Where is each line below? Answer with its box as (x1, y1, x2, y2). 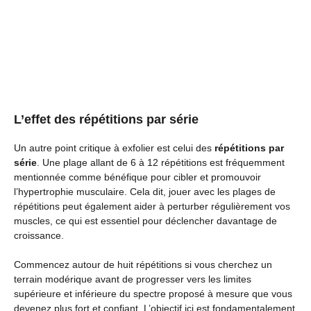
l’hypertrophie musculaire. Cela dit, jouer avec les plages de (14, 185, 276, 197)
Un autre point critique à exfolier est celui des (14, 142, 215, 153)
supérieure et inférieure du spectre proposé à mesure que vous (14, 287, 292, 299)
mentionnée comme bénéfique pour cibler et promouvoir (14, 171, 261, 183)
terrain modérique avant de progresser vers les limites (14, 273, 251, 285)
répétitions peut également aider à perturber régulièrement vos (14, 200, 290, 212)
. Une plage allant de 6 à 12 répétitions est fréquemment (37, 156, 285, 168)
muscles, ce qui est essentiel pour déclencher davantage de (14, 215, 277, 226)
